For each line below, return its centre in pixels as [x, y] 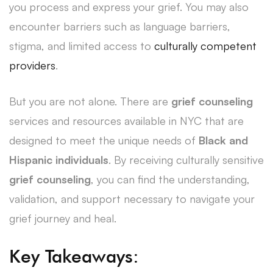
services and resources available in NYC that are [126, 120]
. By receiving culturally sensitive [186, 159]
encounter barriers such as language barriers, [120, 26]
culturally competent [205, 45]
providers [32, 65]
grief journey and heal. [63, 218]
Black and [223, 140]
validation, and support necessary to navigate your [132, 198]
